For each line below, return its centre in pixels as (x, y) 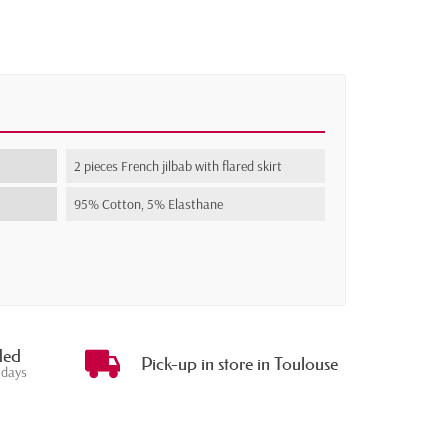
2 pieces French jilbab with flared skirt (178, 166)
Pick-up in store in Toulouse (239, 363)
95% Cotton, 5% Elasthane (149, 204)
